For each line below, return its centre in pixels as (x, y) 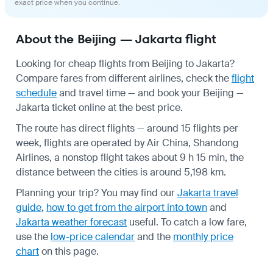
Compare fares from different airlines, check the (124, 78)
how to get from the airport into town (127, 207)
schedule (36, 93)
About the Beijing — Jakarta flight (116, 39)
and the (154, 236)
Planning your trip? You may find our (97, 193)
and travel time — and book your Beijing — (150, 93)
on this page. (69, 251)
